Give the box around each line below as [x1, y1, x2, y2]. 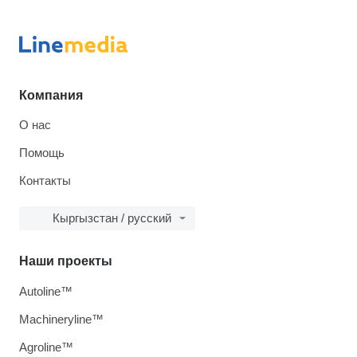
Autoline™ [19, 284, 73, 299]
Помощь [19, 146, 65, 160]
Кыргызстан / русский [53, 211, 171, 226]
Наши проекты [19, 254, 112, 269]
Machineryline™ [19, 312, 104, 327]
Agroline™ [19, 340, 73, 355]
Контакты [19, 174, 71, 188]
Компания [19, 88, 83, 103]
